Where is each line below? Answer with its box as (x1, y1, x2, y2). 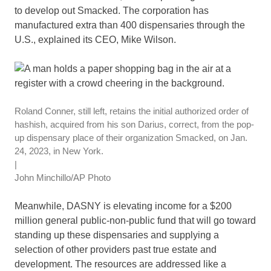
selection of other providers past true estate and (15, 244, 217, 255)
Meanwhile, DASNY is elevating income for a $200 (15, 200, 232, 211)
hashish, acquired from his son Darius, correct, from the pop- (15, 119, 254, 129)
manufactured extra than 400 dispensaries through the (15, 20, 245, 31)
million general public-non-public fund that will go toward (15, 215, 256, 226)
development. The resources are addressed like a (15, 258, 226, 269)
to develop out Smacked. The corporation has (15, 5, 209, 16)
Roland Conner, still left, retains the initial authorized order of (15, 105, 249, 116)
